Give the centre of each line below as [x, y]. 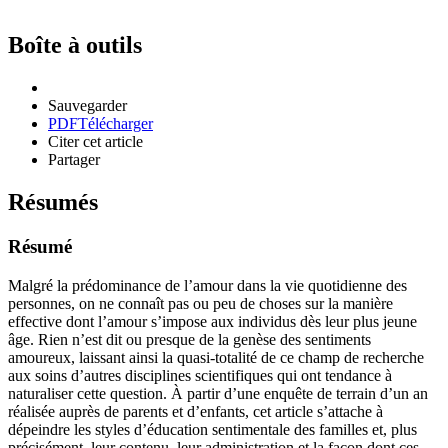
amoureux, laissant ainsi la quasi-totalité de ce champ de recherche [216, 357]
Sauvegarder [87, 106]
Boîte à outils [75, 45]
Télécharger [115, 124]
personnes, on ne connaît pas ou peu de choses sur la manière [200, 303]
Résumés [53, 201]
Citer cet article [95, 142]
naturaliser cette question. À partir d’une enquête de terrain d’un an [218, 393]
